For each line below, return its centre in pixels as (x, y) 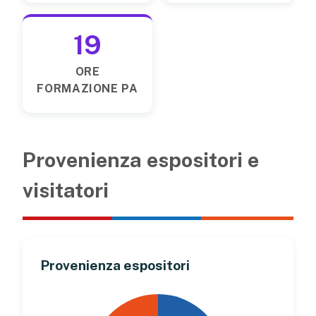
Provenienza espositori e (141, 159)
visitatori (66, 190)
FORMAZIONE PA (87, 88)
